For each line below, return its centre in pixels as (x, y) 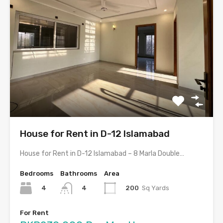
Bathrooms (79, 173)
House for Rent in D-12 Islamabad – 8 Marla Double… (102, 153)
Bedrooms (37, 173)
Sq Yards (156, 188)
